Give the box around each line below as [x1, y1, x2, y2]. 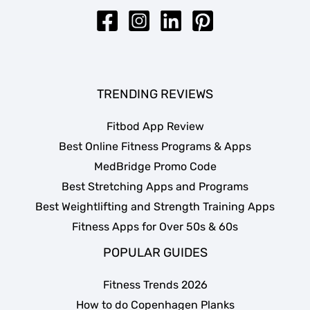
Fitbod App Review [106, 119, 204, 133]
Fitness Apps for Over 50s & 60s [72, 219, 238, 233]
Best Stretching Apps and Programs [62, 179, 248, 193]
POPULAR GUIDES [102, 244, 208, 260]
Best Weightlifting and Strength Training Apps [35, 199, 275, 213]
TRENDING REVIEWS [97, 86, 213, 102]
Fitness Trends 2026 [102, 277, 208, 291]
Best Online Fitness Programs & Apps [59, 139, 251, 153]
